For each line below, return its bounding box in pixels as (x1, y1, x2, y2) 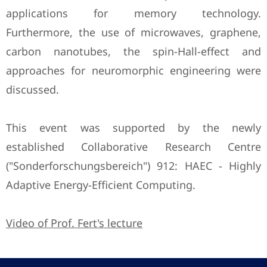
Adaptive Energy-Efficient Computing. (6, 178, 195, 192)
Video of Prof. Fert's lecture (6, 216, 142, 230)
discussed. (6, 82, 59, 97)
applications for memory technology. (6, 6, 261, 20)
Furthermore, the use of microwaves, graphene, (6, 25, 261, 39)
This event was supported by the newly (6, 120, 261, 135)
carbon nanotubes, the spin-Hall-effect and (6, 44, 261, 58)
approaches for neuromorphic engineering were (6, 63, 261, 77)
